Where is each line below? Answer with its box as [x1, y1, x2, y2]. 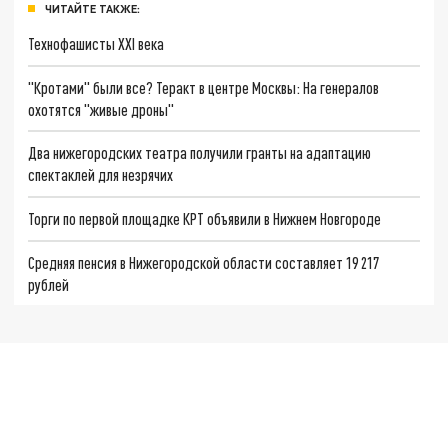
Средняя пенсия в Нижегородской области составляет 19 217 [28, 252, 380, 272]
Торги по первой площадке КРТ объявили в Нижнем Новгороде [28, 208, 382, 228]
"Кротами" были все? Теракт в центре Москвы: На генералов [28, 77, 380, 97]
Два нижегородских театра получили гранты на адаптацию [28, 143, 372, 163]
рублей [28, 274, 70, 294]
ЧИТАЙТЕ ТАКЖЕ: [45, 2, 140, 16]
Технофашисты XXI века [28, 33, 165, 53]
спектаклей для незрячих [28, 165, 174, 185]
